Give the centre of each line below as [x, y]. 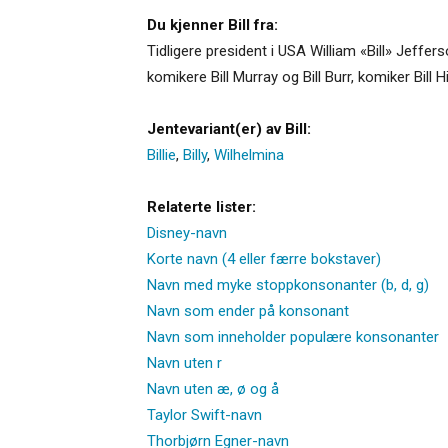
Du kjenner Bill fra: [212, 24]
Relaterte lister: [201, 206]
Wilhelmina [249, 154]
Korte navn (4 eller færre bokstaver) [264, 258]
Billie [161, 154]
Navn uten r [184, 362]
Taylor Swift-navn [204, 414]
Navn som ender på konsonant [248, 310]
